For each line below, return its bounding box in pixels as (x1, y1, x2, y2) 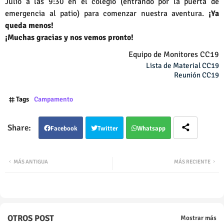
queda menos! (5, 20, 53, 30)
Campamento (34, 94, 73, 103)
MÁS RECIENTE (174, 158, 210, 165)
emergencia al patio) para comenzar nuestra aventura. (5, 8, 204, 18)
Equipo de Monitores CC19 (128, 49, 219, 59)
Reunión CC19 (172, 70, 219, 79)
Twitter (97, 124, 118, 132)
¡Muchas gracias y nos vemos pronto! (5, 32, 133, 42)
